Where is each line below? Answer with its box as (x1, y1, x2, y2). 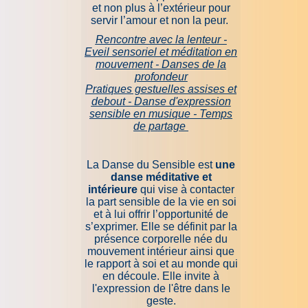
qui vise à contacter (140, 184, 234, 196)
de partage (133, 120, 188, 133)
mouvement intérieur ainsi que (87, 245, 234, 258)
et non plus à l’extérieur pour (91, 2, 230, 14)
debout (91, 96, 128, 108)
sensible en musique (89, 108, 193, 120)
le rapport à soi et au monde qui (84, 258, 238, 270)
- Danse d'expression (127, 96, 231, 108)
